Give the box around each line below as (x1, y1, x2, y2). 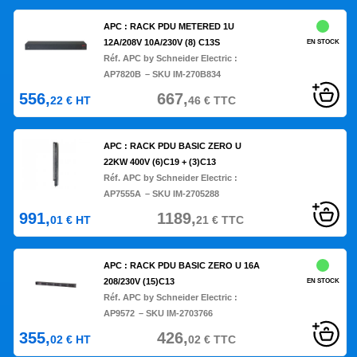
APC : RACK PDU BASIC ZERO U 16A (104, 261, 261, 271)
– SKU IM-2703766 (139, 308, 214, 319)
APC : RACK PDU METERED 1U (104, 22, 235, 32)
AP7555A (104, 189, 142, 199)
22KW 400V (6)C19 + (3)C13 (104, 157, 217, 167)
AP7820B (104, 69, 142, 80)
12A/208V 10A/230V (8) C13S (104, 37, 221, 48)
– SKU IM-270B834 (145, 69, 222, 80)
